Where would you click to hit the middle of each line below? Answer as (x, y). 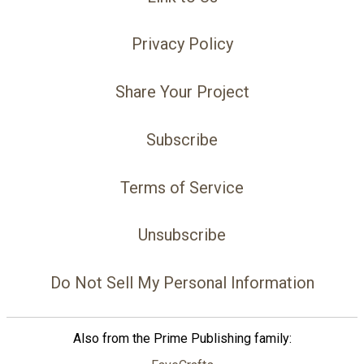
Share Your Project (182, 92)
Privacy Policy (182, 44)
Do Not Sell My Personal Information (182, 283)
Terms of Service (182, 187)
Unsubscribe (182, 235)
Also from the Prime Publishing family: (182, 339)
